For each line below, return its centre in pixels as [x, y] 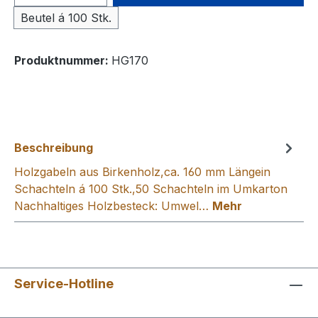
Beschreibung [54, 148]
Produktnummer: [63, 60]
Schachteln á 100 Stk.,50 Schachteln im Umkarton [151, 189]
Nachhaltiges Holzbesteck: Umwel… [113, 206]
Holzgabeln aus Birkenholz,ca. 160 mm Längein [142, 172]
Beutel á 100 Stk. [66, 18]
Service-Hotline [64, 284]
